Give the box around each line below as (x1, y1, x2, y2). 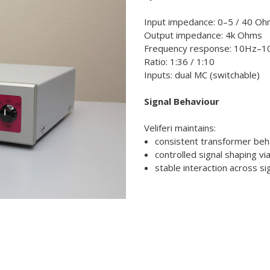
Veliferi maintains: (144, 121, 216, 134)
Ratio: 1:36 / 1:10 (144, 55, 215, 67)
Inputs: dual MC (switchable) (144, 68, 260, 81)
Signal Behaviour (144, 95, 219, 107)
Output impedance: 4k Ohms (144, 28, 262, 41)
